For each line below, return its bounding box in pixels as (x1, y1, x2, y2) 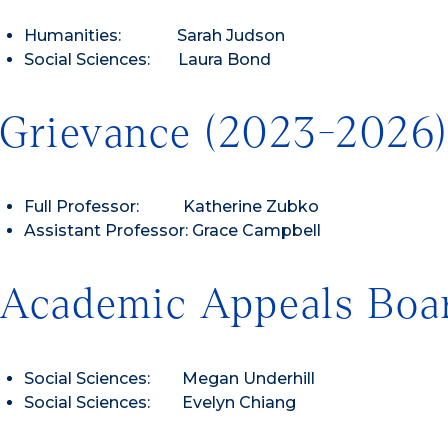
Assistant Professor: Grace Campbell (24, 221, 321, 241)
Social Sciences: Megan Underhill (24, 369, 315, 389)
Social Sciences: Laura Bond (24, 49, 271, 69)
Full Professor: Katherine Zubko (24, 197, 319, 217)
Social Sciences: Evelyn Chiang (24, 393, 296, 413)
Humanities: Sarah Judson (24, 25, 285, 45)
